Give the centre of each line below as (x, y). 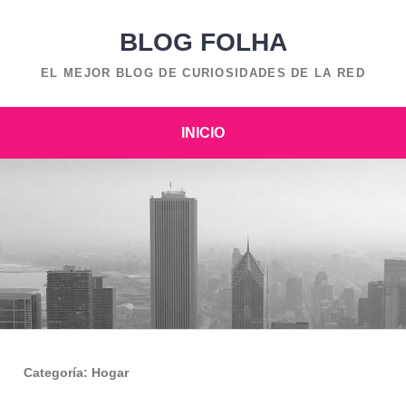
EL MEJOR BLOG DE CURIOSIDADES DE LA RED (203, 73)
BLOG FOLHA (203, 42)
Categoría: (58, 373)
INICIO (203, 133)
